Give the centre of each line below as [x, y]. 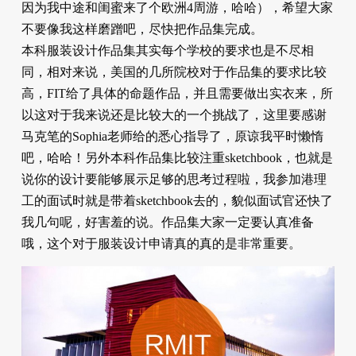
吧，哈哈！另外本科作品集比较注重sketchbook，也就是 [177, 157]
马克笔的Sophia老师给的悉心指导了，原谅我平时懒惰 [172, 136]
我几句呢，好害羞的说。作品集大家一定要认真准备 [167, 222]
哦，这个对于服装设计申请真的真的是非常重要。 [161, 243]
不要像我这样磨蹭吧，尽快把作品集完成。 [142, 29]
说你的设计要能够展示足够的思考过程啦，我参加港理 [174, 179]
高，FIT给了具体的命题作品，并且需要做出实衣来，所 [177, 93]
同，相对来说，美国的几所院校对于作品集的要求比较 [174, 72]
